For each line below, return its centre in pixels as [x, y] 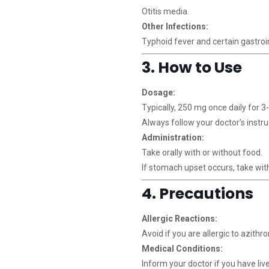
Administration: [173, 138]
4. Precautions [197, 194]
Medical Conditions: [182, 249]
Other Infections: [175, 26]
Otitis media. [165, 11]
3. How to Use [192, 68]
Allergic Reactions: [179, 219]
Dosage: [158, 92]
